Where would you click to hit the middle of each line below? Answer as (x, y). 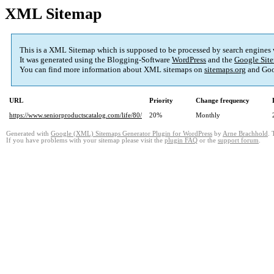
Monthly (208, 115)
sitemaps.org (225, 70)
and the (220, 60)
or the (208, 141)
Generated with (28, 134)
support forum (238, 141)
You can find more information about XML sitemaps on (112, 70)
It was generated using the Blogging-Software (96, 60)
